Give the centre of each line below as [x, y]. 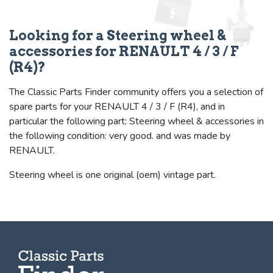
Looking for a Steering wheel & [117, 35]
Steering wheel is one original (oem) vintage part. [112, 175]
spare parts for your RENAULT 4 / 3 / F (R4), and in [117, 106]
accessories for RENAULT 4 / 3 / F [124, 51]
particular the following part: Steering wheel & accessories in [136, 121]
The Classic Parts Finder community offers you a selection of [136, 92]
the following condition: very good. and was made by [120, 136]
